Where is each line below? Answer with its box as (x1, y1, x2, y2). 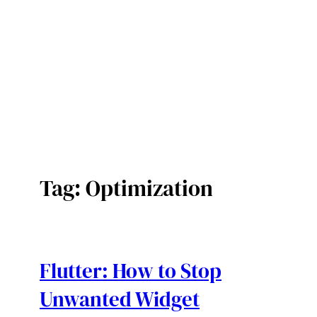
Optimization (86, 173, 213, 204)
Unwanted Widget (40, 284, 200, 313)
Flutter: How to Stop (40, 256, 221, 285)
